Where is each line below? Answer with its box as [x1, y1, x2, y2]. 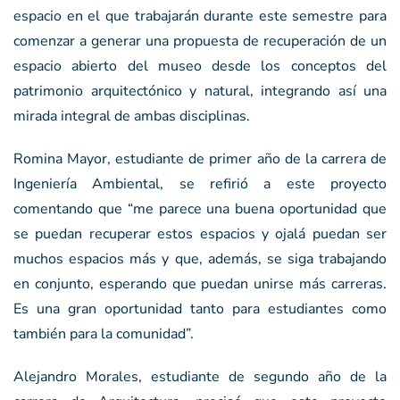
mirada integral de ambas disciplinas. [13, 105, 250, 126]
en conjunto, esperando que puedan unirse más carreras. [13, 273, 387, 294]
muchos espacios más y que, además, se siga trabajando [13, 248, 387, 269]
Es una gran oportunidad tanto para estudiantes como [13, 298, 387, 319]
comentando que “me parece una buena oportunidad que [13, 198, 387, 219]
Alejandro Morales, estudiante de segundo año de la [13, 366, 387, 387]
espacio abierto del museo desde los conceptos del [13, 55, 387, 76]
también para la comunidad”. [13, 323, 194, 344]
